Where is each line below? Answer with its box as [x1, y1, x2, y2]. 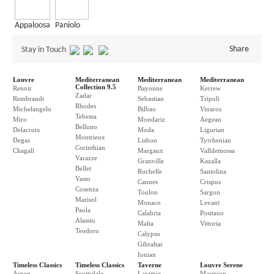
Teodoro [75, 227, 99, 234]
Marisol [75, 196, 97, 203]
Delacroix [13, 126, 40, 133]
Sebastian [138, 95, 164, 102]
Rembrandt [13, 95, 44, 102]
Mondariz [138, 116, 165, 123]
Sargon [200, 188, 220, 196]
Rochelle [138, 168, 162, 175]
